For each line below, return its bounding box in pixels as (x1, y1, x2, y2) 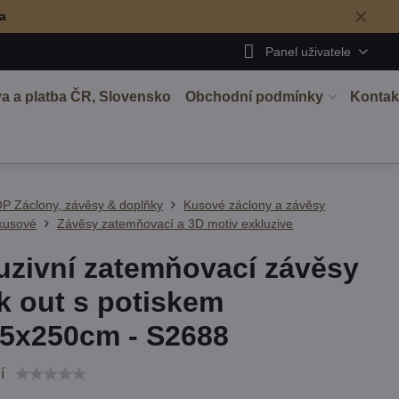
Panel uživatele (265, 44, 351, 59)
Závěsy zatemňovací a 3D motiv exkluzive (57, 216, 294, 231)
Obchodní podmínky (184, 89, 323, 104)
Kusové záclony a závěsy (183, 198, 326, 212)
